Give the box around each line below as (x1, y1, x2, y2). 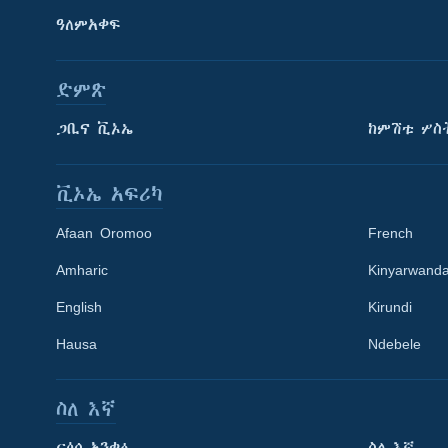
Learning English (16, 299, 141, 320)
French (368, 224, 413, 243)
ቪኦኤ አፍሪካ (56, 183, 163, 207)
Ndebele (368, 335, 421, 354)
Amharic (56, 261, 108, 280)
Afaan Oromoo (56, 224, 152, 243)
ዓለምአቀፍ (56, 16, 121, 35)
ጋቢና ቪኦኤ (56, 120, 133, 139)
